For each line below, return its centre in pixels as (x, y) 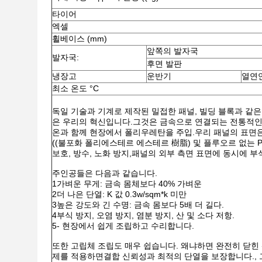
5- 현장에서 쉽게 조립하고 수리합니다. (123, 226)
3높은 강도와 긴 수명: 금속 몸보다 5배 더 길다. (138, 205)
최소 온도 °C (75, 88)
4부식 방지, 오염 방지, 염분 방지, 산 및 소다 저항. (143, 215)
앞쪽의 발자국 (173, 51)
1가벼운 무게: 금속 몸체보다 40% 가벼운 (127, 184)
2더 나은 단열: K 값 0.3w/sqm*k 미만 (119, 194)
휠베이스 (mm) (80, 39)
